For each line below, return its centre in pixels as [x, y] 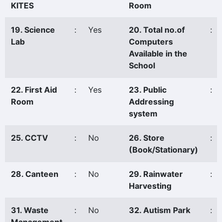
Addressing [151, 102]
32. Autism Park [160, 210]
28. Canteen [35, 174]
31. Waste [30, 210]
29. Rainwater [156, 174]
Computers [151, 42]
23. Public [148, 90]
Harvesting [150, 186]
